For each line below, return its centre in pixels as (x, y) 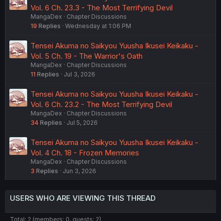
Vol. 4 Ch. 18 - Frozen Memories (85, 153)
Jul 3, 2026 (79, 74)
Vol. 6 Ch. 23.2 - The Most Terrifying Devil (101, 105)
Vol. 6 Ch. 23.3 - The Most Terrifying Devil (102, 8)
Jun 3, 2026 (79, 171)
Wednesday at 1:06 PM (98, 26)
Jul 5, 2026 (82, 123)
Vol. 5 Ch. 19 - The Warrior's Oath (87, 56)
